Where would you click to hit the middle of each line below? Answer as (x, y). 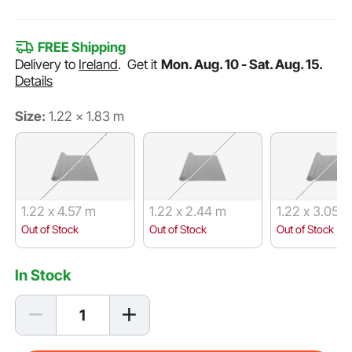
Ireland (99, 65)
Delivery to (47, 65)
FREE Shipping (81, 48)
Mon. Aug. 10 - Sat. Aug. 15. (242, 65)
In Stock (43, 275)
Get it (144, 65)
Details (34, 81)
